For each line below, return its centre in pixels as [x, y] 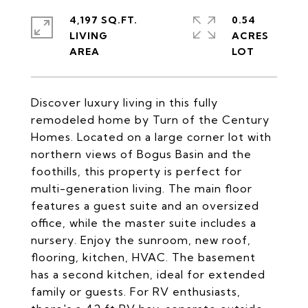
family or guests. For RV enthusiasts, [136, 291]
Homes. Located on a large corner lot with [151, 137]
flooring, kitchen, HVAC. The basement [143, 257]
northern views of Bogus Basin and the [141, 154]
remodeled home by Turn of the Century [150, 120]
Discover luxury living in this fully [124, 102]
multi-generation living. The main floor [142, 188]
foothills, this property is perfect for [136, 171]
